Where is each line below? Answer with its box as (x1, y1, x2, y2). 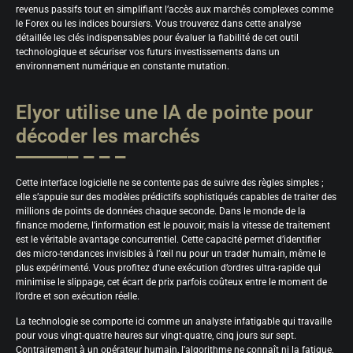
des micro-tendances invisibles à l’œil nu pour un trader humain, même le (16, 247, 325, 259)
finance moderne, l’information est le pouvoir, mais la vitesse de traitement (16, 219, 330, 231)
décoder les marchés (16, 124, 200, 147)
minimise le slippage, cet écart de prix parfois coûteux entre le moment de (16, 276, 327, 288)
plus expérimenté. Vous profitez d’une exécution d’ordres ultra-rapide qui (16, 262, 321, 273)
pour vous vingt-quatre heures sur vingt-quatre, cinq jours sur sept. (16, 329, 296, 341)
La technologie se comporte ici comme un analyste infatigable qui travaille (16, 315, 332, 327)
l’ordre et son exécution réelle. (16, 290, 139, 302)
